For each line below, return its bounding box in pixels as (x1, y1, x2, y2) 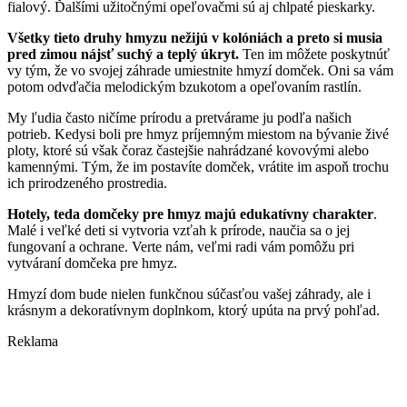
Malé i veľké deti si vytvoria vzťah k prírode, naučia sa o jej (7, 223, 350, 239)
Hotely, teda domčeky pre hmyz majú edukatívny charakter (7, 206, 373, 223)
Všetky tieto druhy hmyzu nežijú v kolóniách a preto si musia (7, 30, 382, 46)
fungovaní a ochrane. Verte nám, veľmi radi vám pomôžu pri (7, 239, 354, 255)
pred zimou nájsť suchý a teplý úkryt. (7, 46, 243, 63)
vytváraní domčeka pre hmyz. (7, 255, 181, 272)
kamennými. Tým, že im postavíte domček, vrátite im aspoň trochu (7, 159, 389, 175)
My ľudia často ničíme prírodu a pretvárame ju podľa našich (7, 110, 352, 126)
